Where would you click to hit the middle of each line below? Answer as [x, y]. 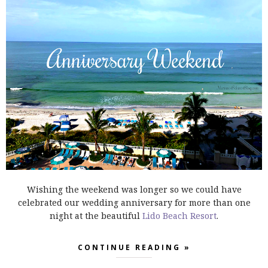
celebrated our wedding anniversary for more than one [134, 203]
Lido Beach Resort [179, 216]
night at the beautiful [96, 216]
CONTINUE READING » [134, 248]
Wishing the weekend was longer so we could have [134, 190]
